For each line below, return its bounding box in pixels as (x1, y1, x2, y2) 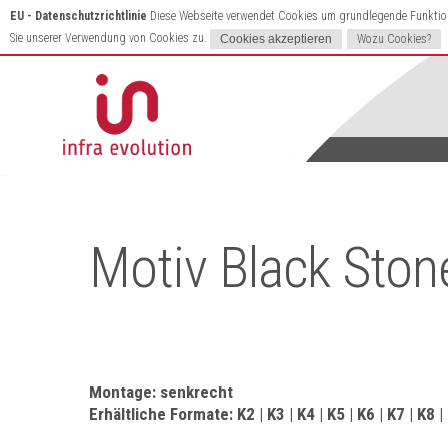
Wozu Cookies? (357, 31, 431, 46)
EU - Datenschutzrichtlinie (10, 9, 150, 23)
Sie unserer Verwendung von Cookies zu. (10, 31, 210, 45)
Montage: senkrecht (89, 382, 233, 403)
